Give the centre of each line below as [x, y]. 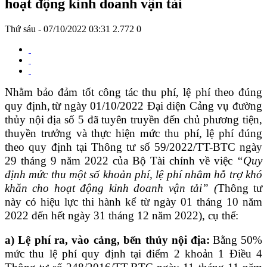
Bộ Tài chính [164, 160]
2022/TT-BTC [204, 147]
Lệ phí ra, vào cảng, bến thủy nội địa [112, 240]
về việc [216, 160]
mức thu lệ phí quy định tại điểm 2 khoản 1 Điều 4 [133, 253]
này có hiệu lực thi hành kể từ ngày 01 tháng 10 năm [133, 201]
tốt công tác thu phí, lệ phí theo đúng [172, 92]
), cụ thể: [218, 215]
